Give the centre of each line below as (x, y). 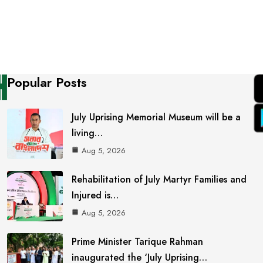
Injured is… (95, 195)
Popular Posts (47, 82)
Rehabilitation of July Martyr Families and (159, 179)
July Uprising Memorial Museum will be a (156, 117)
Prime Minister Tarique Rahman (138, 241)
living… (87, 133)
